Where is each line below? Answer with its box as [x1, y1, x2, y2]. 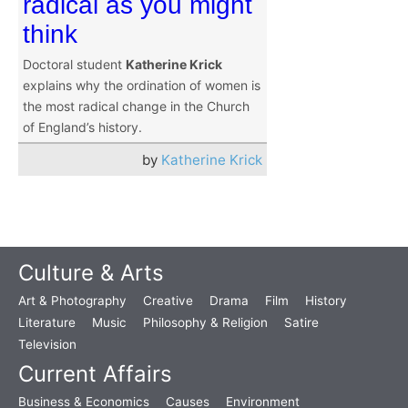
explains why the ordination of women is [23, 77, 260, 94]
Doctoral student [23, 56, 126, 73]
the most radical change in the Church [23, 98, 250, 115]
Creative [143, 293, 193, 309]
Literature [18, 315, 76, 331]
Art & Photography [18, 293, 127, 309]
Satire [284, 315, 319, 331]
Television [18, 337, 76, 352]
